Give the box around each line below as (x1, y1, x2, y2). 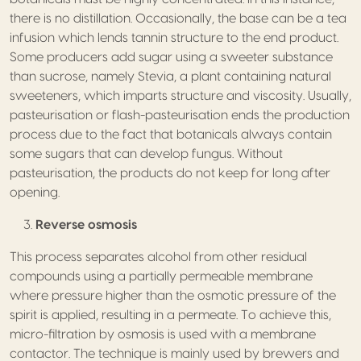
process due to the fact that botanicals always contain (10, 127, 332, 141)
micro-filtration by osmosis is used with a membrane (10, 327, 316, 341)
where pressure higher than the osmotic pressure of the (10, 288, 336, 302)
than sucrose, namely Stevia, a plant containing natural (10, 69, 331, 83)
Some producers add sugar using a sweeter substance (10, 50, 333, 64)
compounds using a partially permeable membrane (10, 269, 313, 283)
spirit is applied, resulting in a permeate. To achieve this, (10, 308, 331, 322)
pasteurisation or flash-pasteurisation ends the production (10, 108, 350, 122)
